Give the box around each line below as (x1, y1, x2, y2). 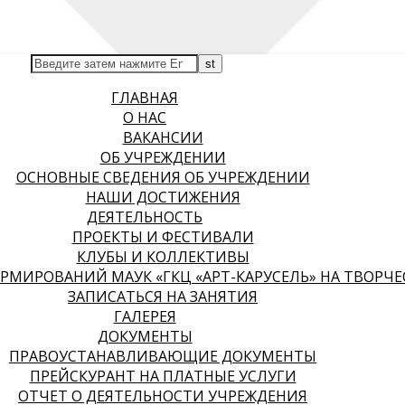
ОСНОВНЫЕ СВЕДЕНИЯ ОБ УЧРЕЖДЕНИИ (15, 167, 310, 187)
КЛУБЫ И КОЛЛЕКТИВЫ (76, 247, 250, 267)
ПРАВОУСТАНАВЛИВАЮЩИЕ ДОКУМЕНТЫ (9, 346, 316, 366)
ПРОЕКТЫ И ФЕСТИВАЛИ (71, 227, 254, 247)
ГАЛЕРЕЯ (113, 306, 176, 326)
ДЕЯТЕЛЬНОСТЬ (87, 207, 202, 227)
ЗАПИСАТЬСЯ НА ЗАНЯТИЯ (68, 287, 258, 306)
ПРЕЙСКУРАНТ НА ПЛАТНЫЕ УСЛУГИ (29, 366, 297, 386)
